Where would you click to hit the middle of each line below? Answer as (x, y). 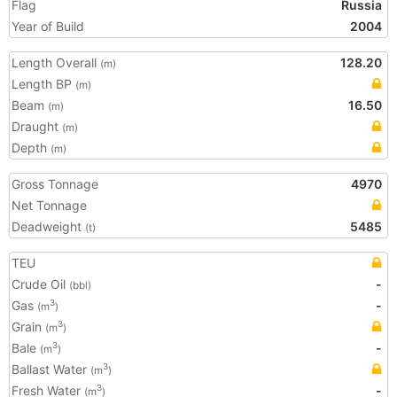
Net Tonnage (49, 205)
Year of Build (48, 26)
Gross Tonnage (55, 184)
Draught (37, 126)
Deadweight (48, 226)
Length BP (43, 84)
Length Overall (56, 62)
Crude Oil (40, 284)
